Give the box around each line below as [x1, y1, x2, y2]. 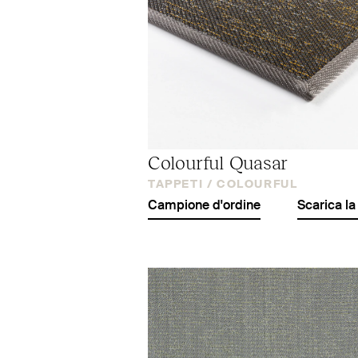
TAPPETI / [148, 178, 213, 190]
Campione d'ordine [148, 199, 261, 213]
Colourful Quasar [148, 149, 288, 173]
